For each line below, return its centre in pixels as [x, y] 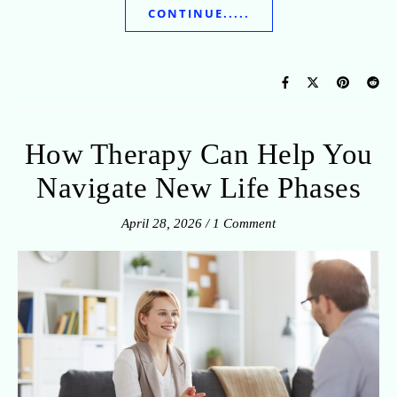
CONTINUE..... [198, 13]
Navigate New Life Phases [198, 187]
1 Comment [244, 223]
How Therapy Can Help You [198, 154]
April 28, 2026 [162, 223]
